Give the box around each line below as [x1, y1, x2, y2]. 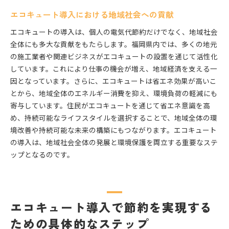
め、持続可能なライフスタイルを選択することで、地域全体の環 [10, 112, 217, 123]
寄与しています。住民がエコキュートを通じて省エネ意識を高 [10, 100, 210, 111]
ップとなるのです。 [10, 149, 74, 160]
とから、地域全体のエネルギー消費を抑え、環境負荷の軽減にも [10, 88, 218, 99]
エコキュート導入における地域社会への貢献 [10, 9, 174, 21]
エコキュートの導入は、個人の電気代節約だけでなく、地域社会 [10, 27, 218, 37]
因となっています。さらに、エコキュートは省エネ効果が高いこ [10, 76, 217, 86]
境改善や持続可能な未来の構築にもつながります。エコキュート [10, 125, 217, 135]
